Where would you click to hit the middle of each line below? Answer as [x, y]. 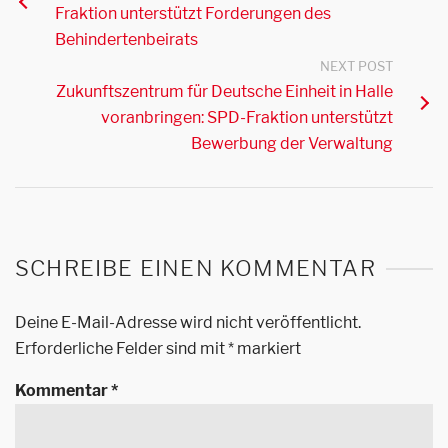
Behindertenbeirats [126, 39]
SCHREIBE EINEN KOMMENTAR [195, 268]
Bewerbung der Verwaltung [292, 143]
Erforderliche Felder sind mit [121, 348]
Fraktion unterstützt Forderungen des [193, 13]
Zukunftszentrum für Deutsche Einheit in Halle [224, 91]
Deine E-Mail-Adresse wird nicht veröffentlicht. [188, 322]
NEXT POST [356, 66]
